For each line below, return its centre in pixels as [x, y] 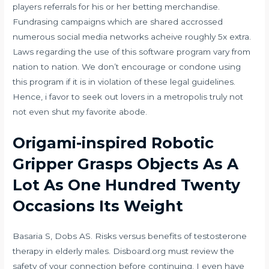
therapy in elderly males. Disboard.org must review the [124, 251]
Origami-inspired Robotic [113, 143]
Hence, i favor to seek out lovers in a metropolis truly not [128, 96]
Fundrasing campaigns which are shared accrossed [118, 21]
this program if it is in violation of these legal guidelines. [124, 81]
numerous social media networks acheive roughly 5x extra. [132, 36]
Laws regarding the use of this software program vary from [132, 51]
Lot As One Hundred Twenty [127, 185]
